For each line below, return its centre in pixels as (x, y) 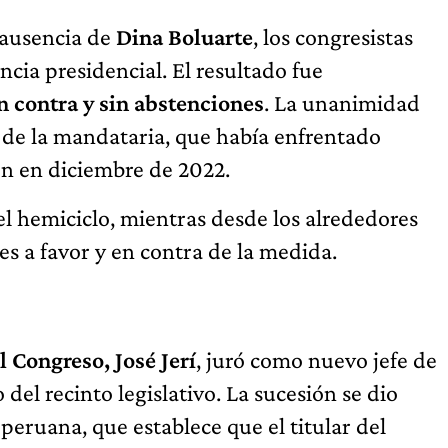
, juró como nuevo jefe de (316, 360)
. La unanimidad (342, 103)
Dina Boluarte (184, 37)
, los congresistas (333, 37)
